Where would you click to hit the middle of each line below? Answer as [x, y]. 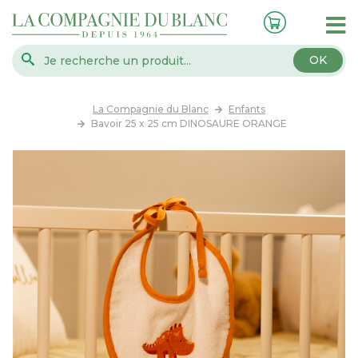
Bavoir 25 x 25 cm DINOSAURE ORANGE [189, 123]
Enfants [247, 109]
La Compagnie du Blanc [151, 109]
